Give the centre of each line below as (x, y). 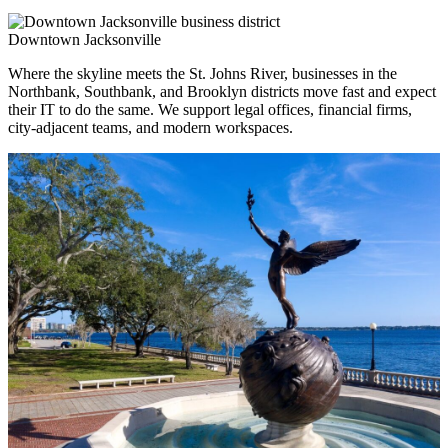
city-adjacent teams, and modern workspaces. (150, 128)
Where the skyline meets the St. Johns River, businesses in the (202, 74)
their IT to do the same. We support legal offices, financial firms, (210, 110)
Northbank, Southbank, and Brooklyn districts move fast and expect (222, 92)
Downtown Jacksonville (84, 40)
